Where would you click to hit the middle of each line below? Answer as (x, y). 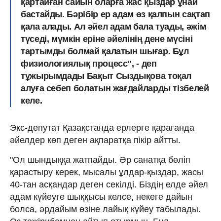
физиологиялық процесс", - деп (89, 63)
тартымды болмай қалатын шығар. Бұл (105, 51)
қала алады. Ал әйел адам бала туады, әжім (113, 26)
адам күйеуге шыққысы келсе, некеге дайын (101, 197)
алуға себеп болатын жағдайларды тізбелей (115, 88)
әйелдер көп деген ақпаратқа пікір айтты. (95, 140)
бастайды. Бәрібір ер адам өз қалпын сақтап (115, 14)
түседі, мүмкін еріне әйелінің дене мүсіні (107, 39)
